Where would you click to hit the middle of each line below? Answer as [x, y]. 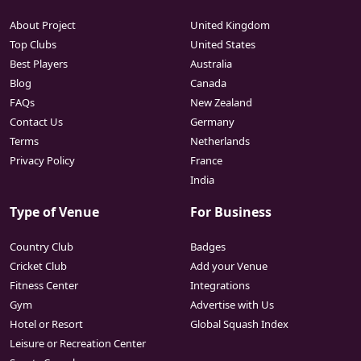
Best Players [39, 63]
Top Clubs [33, 44]
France [206, 160]
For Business [231, 212]
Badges [208, 246]
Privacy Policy [42, 160]
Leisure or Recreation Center [78, 343]
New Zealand [221, 102]
